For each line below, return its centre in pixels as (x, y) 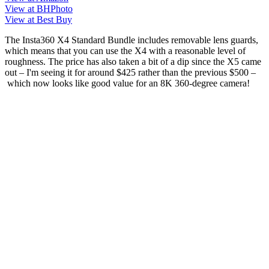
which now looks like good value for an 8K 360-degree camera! (127, 83)
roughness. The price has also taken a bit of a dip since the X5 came (133, 61)
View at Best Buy (38, 19)
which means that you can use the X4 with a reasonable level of (125, 50)
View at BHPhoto (39, 8)
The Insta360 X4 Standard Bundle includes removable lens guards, (131, 40)
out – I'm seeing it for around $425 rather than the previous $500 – (130, 72)
